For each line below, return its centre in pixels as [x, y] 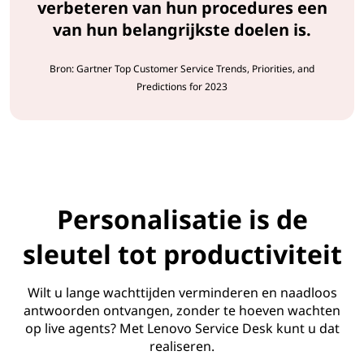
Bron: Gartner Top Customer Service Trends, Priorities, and [182, 69]
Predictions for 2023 [182, 87]
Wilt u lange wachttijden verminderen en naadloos [182, 293]
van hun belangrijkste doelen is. [182, 30]
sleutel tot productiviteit [182, 254]
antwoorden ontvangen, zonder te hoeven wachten [182, 311]
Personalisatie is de [182, 219]
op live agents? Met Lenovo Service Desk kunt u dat [182, 329]
